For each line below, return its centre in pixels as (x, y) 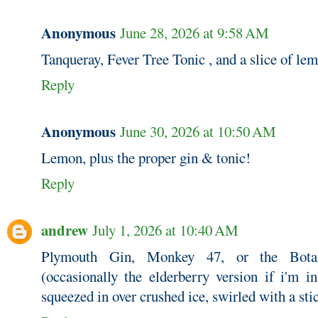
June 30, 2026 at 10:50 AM (198, 131)
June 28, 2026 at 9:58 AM (194, 32)
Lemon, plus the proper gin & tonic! (146, 157)
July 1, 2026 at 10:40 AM (165, 230)
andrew (65, 230)
